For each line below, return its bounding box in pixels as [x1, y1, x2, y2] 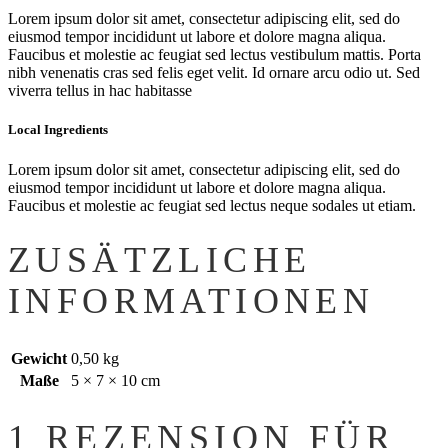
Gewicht [11, 349, 67, 367]
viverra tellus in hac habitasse [8, 82, 192, 100]
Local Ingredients [8, 122, 108, 138]
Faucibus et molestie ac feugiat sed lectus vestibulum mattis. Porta [8, 46, 421, 64]
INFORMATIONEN [8, 280, 375, 321]
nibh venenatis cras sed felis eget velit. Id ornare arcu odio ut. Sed [8, 64, 420, 82]
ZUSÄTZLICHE [8, 239, 312, 280]
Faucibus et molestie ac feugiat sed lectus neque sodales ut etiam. [8, 196, 416, 214]
